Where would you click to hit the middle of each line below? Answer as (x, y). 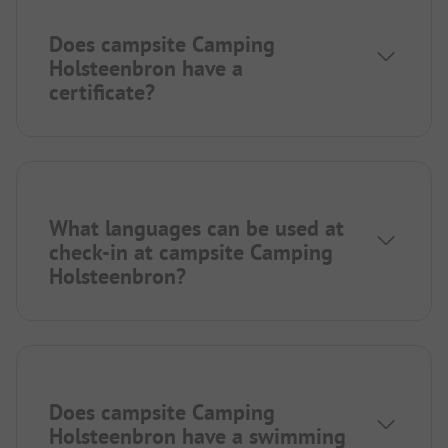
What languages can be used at (196, 228)
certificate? (102, 92)
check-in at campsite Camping (191, 252)
